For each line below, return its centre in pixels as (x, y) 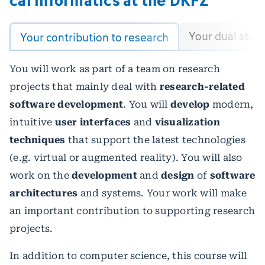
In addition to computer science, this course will (128, 256)
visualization (187, 122)
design (179, 175)
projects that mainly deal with (85, 87)
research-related (202, 87)
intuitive (32, 122)
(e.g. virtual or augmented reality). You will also (126, 158)
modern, (232, 104)
